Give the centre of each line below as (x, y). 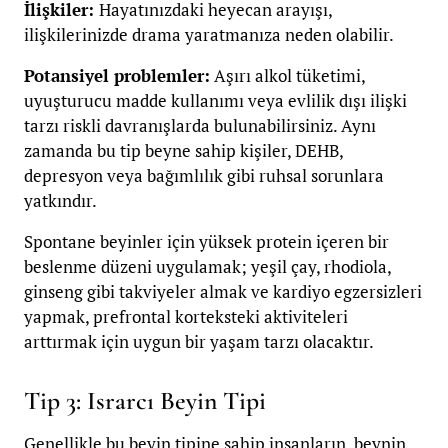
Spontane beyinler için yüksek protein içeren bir (206, 241)
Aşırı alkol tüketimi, (287, 75)
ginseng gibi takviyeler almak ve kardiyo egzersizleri (223, 291)
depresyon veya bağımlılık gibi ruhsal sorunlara (204, 175)
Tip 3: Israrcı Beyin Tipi (145, 400)
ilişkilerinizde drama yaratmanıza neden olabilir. (209, 34)
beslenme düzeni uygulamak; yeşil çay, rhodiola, (207, 266)
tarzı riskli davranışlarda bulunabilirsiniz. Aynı (200, 125)
